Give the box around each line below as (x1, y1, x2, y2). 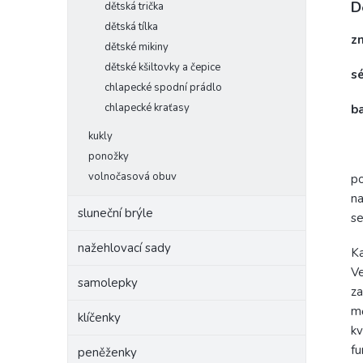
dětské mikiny (105, 40, 169, 54)
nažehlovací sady (78, 240, 171, 256)
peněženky (78, 344, 137, 361)
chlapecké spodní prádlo (105, 80, 222, 95)
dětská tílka (105, 19, 158, 34)
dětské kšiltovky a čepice (105, 60, 220, 75)
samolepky (78, 275, 138, 291)
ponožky (88, 149, 129, 164)
